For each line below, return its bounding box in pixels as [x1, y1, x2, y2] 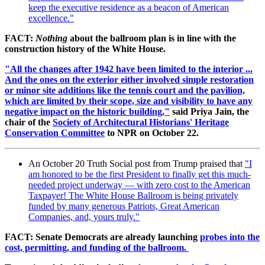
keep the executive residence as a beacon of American [28, 2, 229, 13]
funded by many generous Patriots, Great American [28, 201, 219, 212]
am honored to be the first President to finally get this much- [28, 169, 251, 180]
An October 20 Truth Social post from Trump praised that [28, 159, 245, 169]
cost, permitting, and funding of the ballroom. [5, 243, 189, 253]
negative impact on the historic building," [5, 106, 170, 117]
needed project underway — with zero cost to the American [28, 180, 250, 190]
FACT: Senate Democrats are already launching [5, 232, 198, 243]
